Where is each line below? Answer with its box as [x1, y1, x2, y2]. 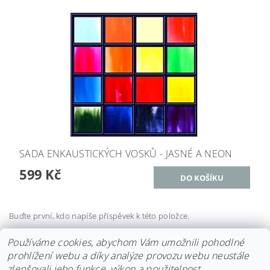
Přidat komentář [23, 232, 107, 246]
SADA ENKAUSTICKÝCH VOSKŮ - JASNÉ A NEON [19, 146, 233, 160]
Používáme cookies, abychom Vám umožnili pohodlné [7, 236, 245, 249]
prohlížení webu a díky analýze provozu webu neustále [7, 249, 250, 262]
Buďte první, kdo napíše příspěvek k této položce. [9, 210, 190, 221]
